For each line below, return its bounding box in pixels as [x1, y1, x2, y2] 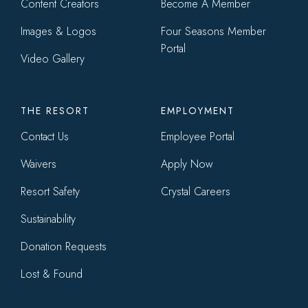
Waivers [20, 156, 56, 173]
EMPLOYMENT [161, 104, 234, 118]
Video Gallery [20, 51, 85, 67]
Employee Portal [161, 129, 234, 145]
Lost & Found [20, 266, 82, 283]
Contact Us [20, 129, 69, 145]
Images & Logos [20, 23, 96, 40]
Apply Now [161, 156, 213, 173]
